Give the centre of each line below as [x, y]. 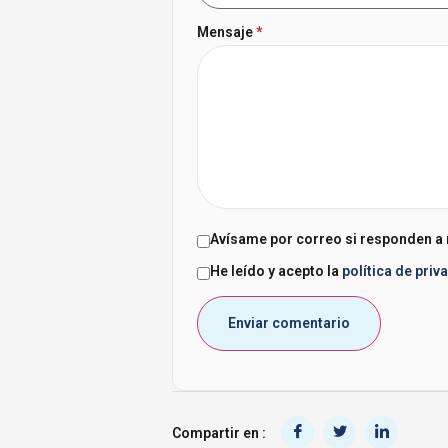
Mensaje [226, 31]
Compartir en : [219, 432]
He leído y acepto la [276, 271]
